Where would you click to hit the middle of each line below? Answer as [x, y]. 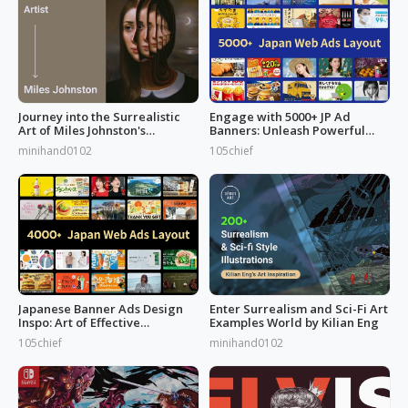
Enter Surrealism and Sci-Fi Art [299, 308]
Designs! [234, 144]
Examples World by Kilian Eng [294, 322]
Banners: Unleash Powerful [287, 131]
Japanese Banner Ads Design [101, 308]
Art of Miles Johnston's [82, 131]
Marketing [49, 336]
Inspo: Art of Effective [79, 322]
